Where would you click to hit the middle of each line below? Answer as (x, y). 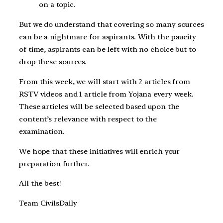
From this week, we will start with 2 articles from (105, 81)
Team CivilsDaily (48, 203)
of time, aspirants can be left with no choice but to (108, 50)
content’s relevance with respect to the (88, 119)
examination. (42, 131)
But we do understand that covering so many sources (111, 25)
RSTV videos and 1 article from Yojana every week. (107, 94)
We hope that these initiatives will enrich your (100, 151)
